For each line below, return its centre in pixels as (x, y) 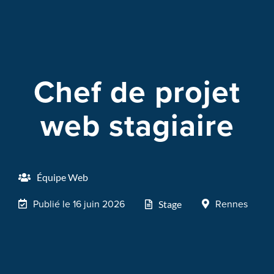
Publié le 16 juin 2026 (79, 203)
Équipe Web (62, 177)
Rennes (231, 203)
